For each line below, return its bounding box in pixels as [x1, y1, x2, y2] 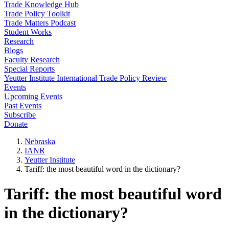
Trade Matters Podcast [4, 18, 76, 27]
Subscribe [4, 110, 36, 119]
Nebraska [25, 137, 55, 146]
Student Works [4, 28, 52, 36]
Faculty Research [4, 55, 60, 64]
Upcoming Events [4, 92, 62, 101]
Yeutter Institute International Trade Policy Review [4, 74, 167, 82]
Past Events [4, 101, 41, 110]
